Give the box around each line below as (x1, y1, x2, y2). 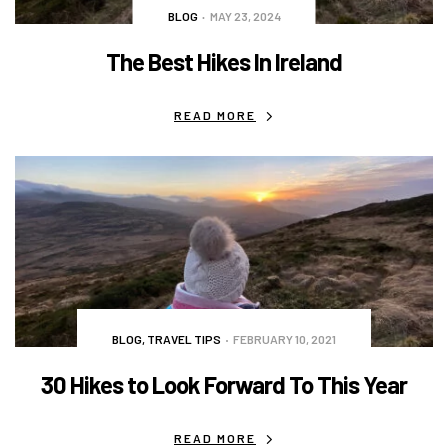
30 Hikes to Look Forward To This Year (41, 369, 407, 399)
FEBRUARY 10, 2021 (233, 331, 336, 346)
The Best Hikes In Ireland (106, 47, 342, 77)
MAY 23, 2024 (209, 9, 281, 24)
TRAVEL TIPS (147, 331, 221, 346)
